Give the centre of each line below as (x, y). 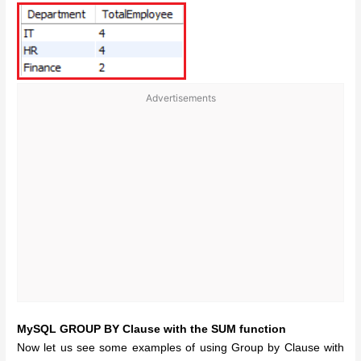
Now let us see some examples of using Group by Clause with (180, 348)
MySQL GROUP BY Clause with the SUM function (152, 330)
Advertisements (180, 98)
